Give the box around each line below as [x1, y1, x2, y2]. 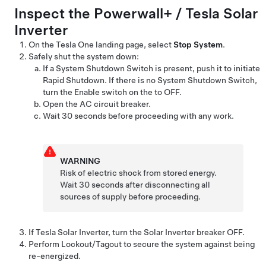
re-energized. [28, 251, 81, 261]
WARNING [60, 156, 101, 166]
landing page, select [94, 40, 173, 49]
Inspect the [14, 5, 94, 22]
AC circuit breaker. [80, 99, 151, 109]
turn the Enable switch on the [43, 87, 154, 97]
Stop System [173, 40, 223, 49]
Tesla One [56, 40, 94, 49]
